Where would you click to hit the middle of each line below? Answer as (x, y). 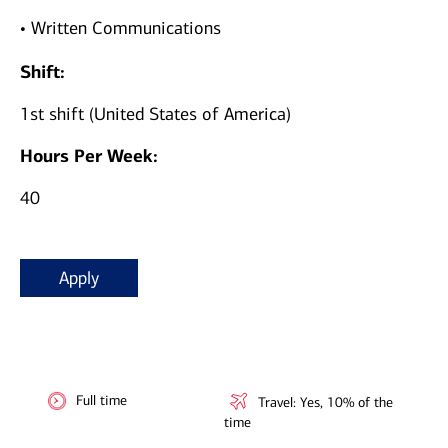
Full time (101, 401)
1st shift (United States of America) (155, 114)
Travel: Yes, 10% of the (325, 403)
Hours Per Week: (91, 156)
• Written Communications (120, 28)
